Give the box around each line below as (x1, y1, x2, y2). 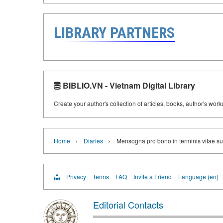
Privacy (66, 172, 86, 181)
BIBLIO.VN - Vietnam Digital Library (61, 80, 195, 91)
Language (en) (178, 172, 219, 181)
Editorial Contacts (93, 198, 163, 211)
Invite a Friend (133, 172, 172, 181)
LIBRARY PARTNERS (54, 24, 175, 41)
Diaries (84, 136, 103, 145)
